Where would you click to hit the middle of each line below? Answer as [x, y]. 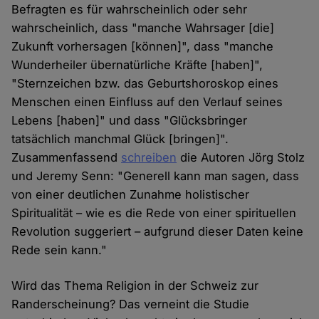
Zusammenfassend [67, 158]
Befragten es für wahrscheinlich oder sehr [130, 10]
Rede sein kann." [59, 250]
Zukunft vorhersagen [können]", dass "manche [143, 47]
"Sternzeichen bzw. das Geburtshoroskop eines [145, 84]
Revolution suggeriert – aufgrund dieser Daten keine [158, 232]
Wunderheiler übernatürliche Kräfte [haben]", [137, 65]
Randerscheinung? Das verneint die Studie [131, 304]
